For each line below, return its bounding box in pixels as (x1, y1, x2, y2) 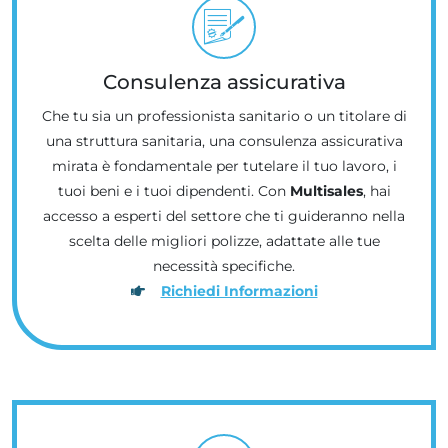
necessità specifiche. (153, 256, 295, 275)
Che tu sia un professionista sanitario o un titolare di (41, 106, 407, 125)
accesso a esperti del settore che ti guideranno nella (43, 206, 405, 225)
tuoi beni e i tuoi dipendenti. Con (57, 181, 290, 200)
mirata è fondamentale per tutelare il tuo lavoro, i (51, 156, 397, 175)
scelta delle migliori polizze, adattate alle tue (68, 231, 380, 250)
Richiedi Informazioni (160, 281, 318, 300)
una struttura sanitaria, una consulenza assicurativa (45, 131, 403, 150)
